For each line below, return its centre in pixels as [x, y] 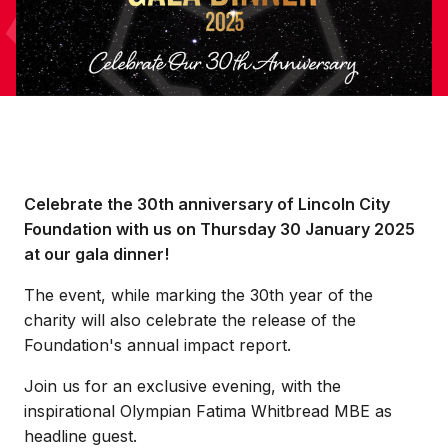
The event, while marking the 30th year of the [198, 295]
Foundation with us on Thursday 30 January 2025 [219, 229]
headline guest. [80, 436]
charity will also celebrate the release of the [190, 320]
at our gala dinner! [96, 254]
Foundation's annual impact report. [157, 345]
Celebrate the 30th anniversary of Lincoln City [207, 204]
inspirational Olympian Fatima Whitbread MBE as [208, 411]
